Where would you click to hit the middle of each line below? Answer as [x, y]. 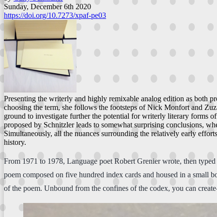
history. [15, 142]
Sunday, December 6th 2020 [47, 6]
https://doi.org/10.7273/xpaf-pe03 [55, 15]
